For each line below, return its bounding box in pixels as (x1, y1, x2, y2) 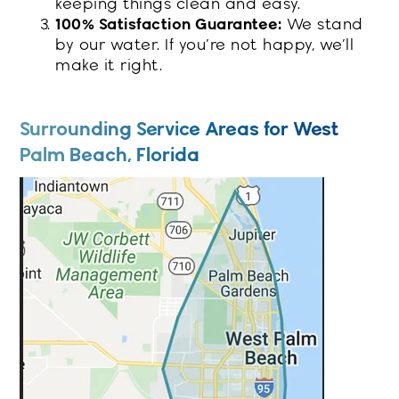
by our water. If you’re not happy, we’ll (55, 35, 354, 54)
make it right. (55, 55, 163, 75)
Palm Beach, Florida (20, 142, 200, 167)
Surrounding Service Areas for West (20, 116, 340, 141)
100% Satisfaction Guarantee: (55, 14, 282, 34)
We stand (281, 14, 363, 34)
